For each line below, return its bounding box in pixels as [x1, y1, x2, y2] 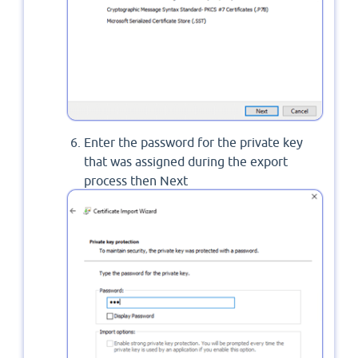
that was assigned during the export [84, 154, 288, 169]
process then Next [84, 173, 188, 189]
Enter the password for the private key [84, 135, 303, 150]
